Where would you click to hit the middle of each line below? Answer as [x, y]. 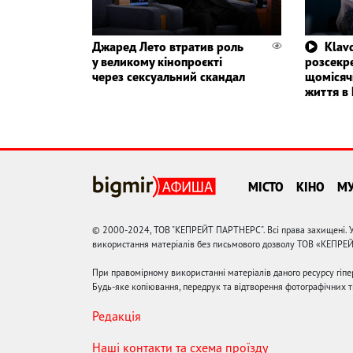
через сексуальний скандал [169, 76]
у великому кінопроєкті [157, 61]
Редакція [117, 316]
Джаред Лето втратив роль [168, 46]
